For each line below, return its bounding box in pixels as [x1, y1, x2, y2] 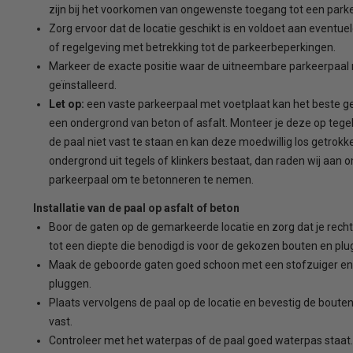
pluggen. [48, 277, 91, 290]
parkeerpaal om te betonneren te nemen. [48, 173, 254, 186]
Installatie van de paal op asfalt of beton [32, 201, 240, 214]
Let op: [48, 97, 84, 110]
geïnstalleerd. [48, 78, 117, 91]
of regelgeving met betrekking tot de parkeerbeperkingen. [48, 40, 336, 54]
